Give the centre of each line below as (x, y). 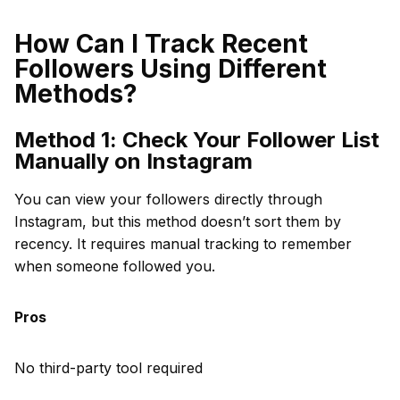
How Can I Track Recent (161, 44)
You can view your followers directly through (168, 199)
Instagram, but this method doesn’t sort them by (178, 221)
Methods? (76, 94)
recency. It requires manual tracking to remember (183, 244)
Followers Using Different (171, 69)
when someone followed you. (115, 266)
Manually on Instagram (133, 161)
